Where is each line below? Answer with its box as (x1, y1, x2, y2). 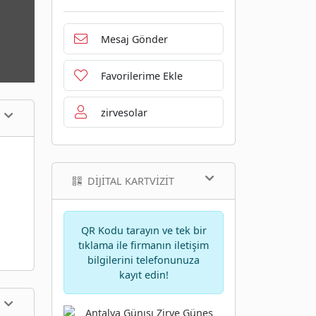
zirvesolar (100, 105, 147, 119)
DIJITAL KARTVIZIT (87, 174, 174, 188)
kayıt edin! (119, 268, 169, 282)
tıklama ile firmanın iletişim (78, 238, 209, 253)
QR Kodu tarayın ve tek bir (80, 224, 207, 238)
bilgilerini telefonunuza (87, 253, 200, 267)
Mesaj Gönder (100, 32, 168, 46)
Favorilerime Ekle (100, 68, 183, 83)
